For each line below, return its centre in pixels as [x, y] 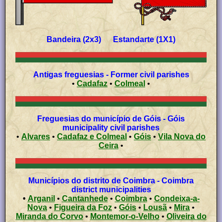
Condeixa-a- [177, 198]
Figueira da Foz [99, 207]
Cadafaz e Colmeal [108, 136]
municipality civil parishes [111, 127]
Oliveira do [181, 216]
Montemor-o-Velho [125, 216]
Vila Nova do [166, 136]
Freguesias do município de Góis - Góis [111, 118]
